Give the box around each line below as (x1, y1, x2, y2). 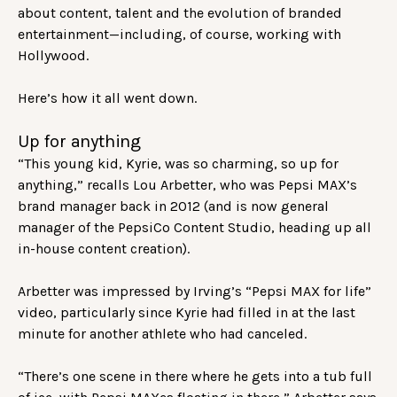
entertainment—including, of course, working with (18, 26, 341, 43)
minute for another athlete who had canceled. (18, 325, 310, 343)
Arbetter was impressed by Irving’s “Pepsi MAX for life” (18, 283, 371, 300)
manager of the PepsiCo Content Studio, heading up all (18, 219, 371, 237)
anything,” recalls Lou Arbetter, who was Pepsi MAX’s (18, 176, 357, 194)
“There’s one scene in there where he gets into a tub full (18, 368, 372, 385)
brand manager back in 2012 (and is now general (18, 198, 329, 215)
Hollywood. (18, 47, 92, 65)
